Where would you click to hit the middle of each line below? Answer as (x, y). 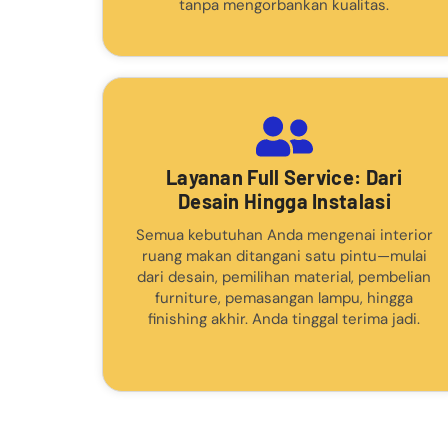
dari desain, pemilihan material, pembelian (284, 276)
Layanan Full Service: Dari (284, 176)
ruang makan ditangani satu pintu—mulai (284, 255)
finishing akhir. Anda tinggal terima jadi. (284, 318)
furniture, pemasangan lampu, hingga (284, 297)
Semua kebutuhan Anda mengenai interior (284, 234)
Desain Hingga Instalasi (284, 200)
